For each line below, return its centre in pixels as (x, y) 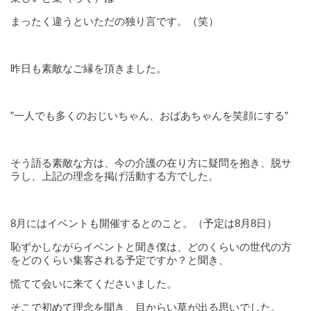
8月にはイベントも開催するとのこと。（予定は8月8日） (144, 223)
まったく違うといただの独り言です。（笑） (115, 21)
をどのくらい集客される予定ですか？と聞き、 (120, 260)
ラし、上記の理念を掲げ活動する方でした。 (115, 176)
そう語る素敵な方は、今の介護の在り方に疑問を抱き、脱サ (151, 163)
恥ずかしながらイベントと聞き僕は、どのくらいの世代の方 (151, 247)
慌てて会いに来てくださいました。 (94, 284)
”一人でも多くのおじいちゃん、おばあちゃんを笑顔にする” (149, 116)
